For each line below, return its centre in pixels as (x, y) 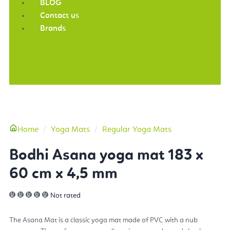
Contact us (60, 16)
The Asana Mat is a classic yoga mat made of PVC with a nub (103, 220)
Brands (53, 28)
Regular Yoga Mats (137, 130)
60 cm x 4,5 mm (63, 174)
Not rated (65, 195)
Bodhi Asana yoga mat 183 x (106, 155)
